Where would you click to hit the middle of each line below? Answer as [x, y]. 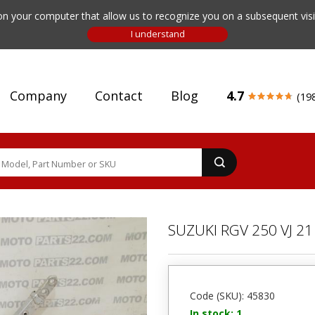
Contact [119, 96]
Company [38, 96]
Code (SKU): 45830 [232, 296]
